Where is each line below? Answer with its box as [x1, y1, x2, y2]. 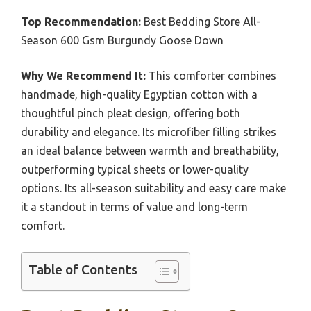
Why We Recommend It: [21, 69, 146, 83]
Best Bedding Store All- [141, 15, 260, 28]
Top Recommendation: [21, 15, 141, 28]
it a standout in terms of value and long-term [21, 201, 248, 214]
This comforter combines [146, 69, 276, 83]
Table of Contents [28, 262, 137, 278]
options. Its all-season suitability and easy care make [21, 182, 286, 195]
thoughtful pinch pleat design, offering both [21, 107, 240, 120]
